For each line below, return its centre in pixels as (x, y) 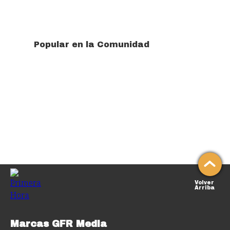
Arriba (205, 187)
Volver (205, 182)
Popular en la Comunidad (92, 44)
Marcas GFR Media (59, 224)
